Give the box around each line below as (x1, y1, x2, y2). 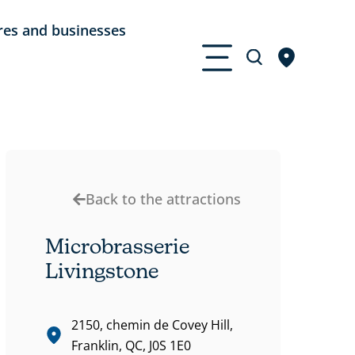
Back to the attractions (85, 189, 241, 209)
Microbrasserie (45, 234, 190, 259)
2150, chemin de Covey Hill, (71, 316, 233, 334)
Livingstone (45, 258, 159, 284)
